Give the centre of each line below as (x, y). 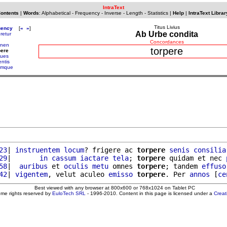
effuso (214, 166)
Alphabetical (56, 13)
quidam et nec (196, 158)
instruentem (37, 150)
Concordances (167, 42)
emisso (121, 174)
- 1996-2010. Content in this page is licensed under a (150, 193)
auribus (33, 166)
